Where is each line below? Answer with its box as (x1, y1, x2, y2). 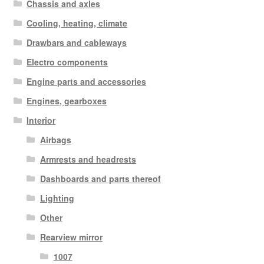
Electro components (27, 55, 108, 68)
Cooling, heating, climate (27, 16, 128, 29)
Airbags (39, 133, 71, 146)
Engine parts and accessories (27, 75, 147, 87)
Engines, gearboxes (27, 94, 107, 107)
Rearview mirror (39, 230, 103, 243)
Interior (27, 114, 56, 126)
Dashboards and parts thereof (39, 172, 161, 184)
